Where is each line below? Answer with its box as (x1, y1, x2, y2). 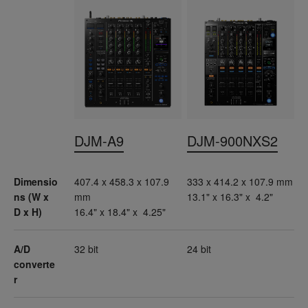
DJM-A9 (74, 131, 124, 151)
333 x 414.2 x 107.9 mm (187, 175, 293, 189)
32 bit (74, 242, 98, 256)
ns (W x (14, 189, 49, 203)
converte (14, 256, 55, 271)
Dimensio (14, 174, 58, 188)
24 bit (187, 242, 211, 256)
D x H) (14, 204, 42, 219)
